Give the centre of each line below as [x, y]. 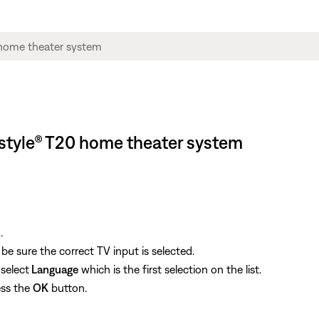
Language [54, 269]
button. [68, 287]
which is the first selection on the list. [170, 269]
